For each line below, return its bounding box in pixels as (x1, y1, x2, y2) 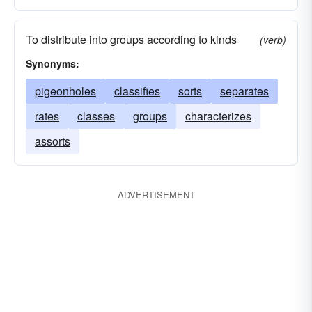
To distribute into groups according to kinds (26, 31, 237, 47)
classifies (114, 83, 160, 99)
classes (77, 108, 115, 124)
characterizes (185, 108, 251, 124)
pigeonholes (35, 83, 96, 99)
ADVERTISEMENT (117, 188, 195, 201)
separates (220, 83, 269, 99)
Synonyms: (26, 56, 79, 70)
